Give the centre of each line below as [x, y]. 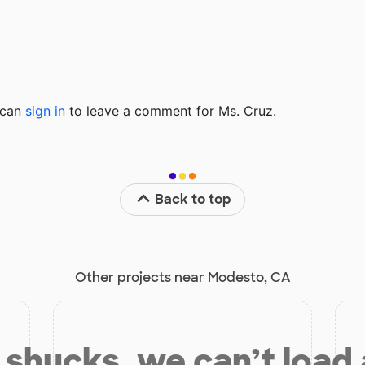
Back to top [193, 199]
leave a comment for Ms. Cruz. [179, 110]
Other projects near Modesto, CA [182, 277]
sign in [45, 110]
